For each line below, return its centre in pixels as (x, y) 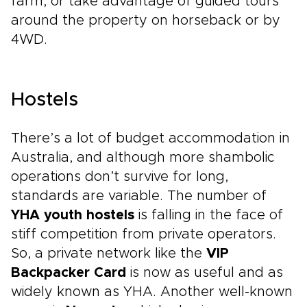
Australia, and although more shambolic (143, 158)
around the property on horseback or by (146, 21)
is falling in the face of (209, 215)
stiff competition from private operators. (144, 234)
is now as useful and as (205, 273)
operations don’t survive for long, (120, 177)
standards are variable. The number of (139, 196)
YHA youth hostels (73, 215)
